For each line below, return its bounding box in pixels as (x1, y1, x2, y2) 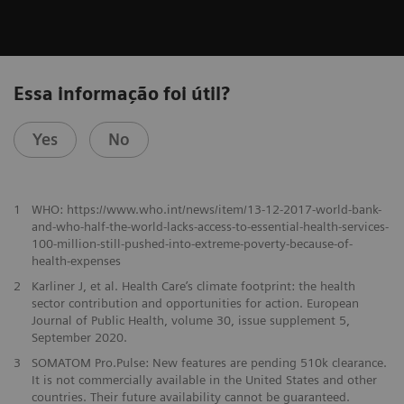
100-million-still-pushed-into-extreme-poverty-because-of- (31, 235, 353, 251)
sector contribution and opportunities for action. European (31, 295, 359, 310)
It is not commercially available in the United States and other (31, 372, 377, 387)
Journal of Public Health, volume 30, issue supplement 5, (31, 312, 350, 327)
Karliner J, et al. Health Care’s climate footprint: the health (31, 278, 355, 293)
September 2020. (31, 329, 127, 344)
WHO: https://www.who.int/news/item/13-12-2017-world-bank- (31, 201, 381, 216)
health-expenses (31, 252, 128, 268)
